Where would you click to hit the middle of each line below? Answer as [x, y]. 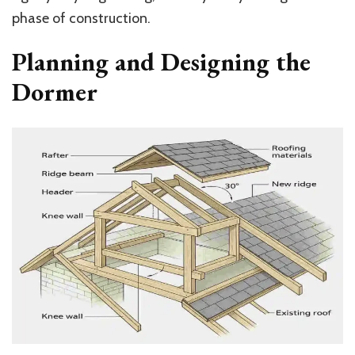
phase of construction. [81, 18]
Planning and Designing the [161, 61]
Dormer [55, 92]
